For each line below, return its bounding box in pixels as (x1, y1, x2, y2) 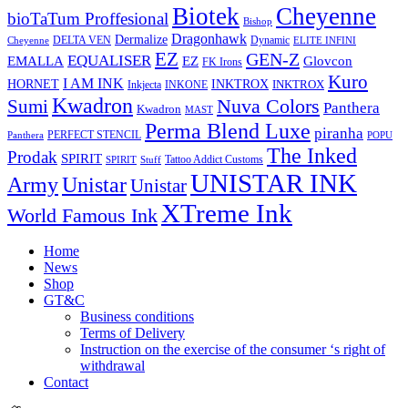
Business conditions (80, 308, 194, 324)
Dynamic (250, 34, 290, 46)
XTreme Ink (161, 198, 292, 228)
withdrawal (80, 357, 145, 373)
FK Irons (202, 56, 242, 68)
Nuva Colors (217, 95, 320, 117)
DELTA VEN (53, 34, 111, 46)
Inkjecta (127, 78, 161, 91)
